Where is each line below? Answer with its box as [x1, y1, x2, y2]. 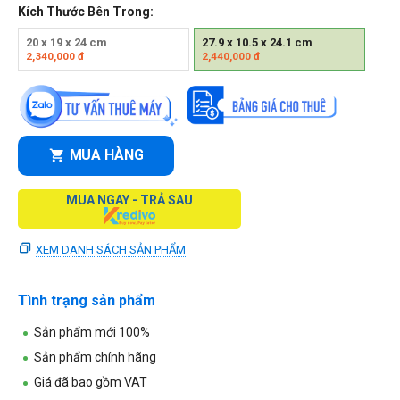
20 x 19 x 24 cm [26, 35, 107, 49]
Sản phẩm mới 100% [34, 324, 150, 339]
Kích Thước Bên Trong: [18, 4, 154, 19]
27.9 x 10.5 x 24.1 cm [201, 35, 312, 49]
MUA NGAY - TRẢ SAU [66, 192, 193, 207]
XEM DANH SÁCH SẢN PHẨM [36, 242, 186, 256]
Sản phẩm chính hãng [34, 349, 156, 364]
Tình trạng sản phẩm [18, 291, 155, 309]
